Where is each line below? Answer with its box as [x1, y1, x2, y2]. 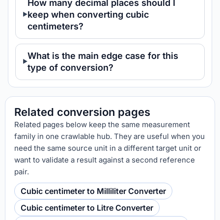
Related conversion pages [14, 106, 150, 118]
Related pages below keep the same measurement [14, 120, 190, 129]
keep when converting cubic [27, 9, 149, 20]
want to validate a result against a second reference [14, 155, 195, 165]
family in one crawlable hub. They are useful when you [14, 132, 205, 141]
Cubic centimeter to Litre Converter [21, 203, 153, 213]
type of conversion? [27, 62, 113, 73]
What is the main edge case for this [27, 51, 178, 61]
